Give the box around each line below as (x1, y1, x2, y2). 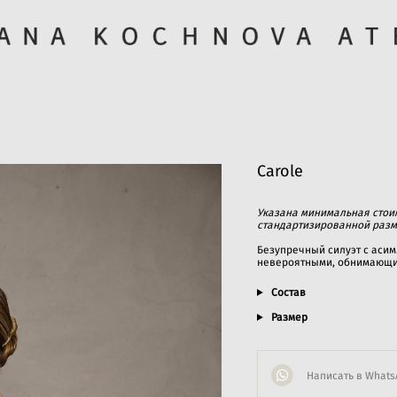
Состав (270, 287, 306, 298)
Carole (257, 164, 303, 180)
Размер (270, 312, 307, 323)
